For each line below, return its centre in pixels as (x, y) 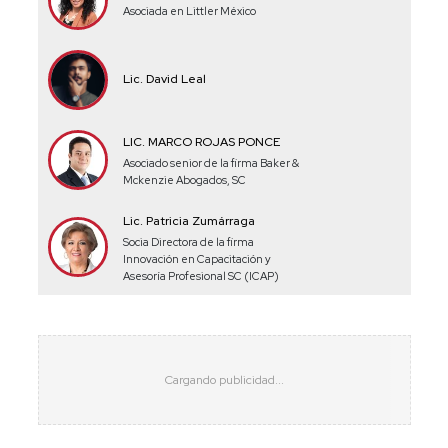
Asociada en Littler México (189, 11)
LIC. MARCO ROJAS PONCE (201, 141)
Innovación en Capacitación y (196, 258)
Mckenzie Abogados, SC (184, 179)
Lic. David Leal (164, 78)
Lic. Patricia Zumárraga (188, 220)
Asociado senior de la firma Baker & (210, 162)
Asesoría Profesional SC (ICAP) (200, 275)
